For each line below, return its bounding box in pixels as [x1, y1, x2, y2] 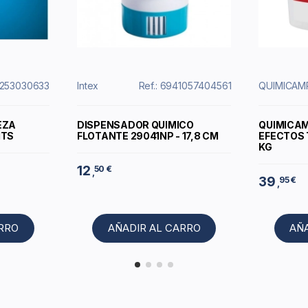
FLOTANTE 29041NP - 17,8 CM [77, 129, 219, 142]
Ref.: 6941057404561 [138, 79, 232, 91]
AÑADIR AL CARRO [107, 221, 201, 234]
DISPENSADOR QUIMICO [77, 118, 194, 131]
